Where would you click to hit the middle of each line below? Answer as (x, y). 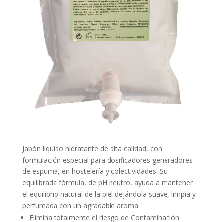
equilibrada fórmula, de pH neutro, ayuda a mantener (107, 183)
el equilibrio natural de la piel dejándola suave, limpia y (109, 194)
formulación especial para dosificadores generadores (107, 160)
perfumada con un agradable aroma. (81, 205)
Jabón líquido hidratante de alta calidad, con (92, 148)
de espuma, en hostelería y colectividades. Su (95, 171)
